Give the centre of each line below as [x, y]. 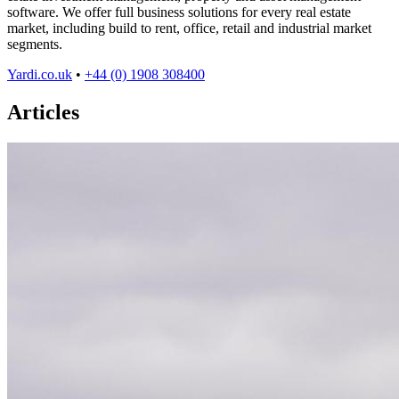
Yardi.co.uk [40, 74]
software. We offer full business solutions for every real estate [179, 12]
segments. [35, 44]
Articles [43, 112]
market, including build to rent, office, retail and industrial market [189, 28]
